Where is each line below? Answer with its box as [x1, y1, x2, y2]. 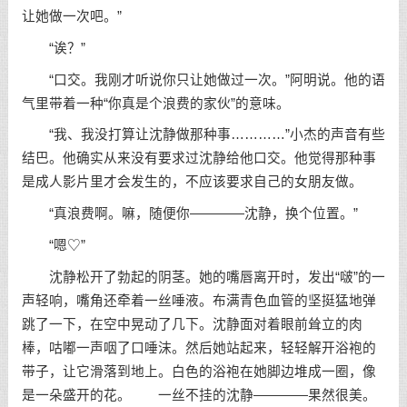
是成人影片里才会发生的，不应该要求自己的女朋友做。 [21, 174, 362, 190]
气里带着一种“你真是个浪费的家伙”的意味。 [21, 95, 290, 111]
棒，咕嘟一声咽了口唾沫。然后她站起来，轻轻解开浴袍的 [21, 340, 376, 355]
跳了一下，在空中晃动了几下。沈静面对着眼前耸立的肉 [21, 316, 362, 332]
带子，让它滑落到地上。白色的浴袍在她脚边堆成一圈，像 [21, 363, 376, 379]
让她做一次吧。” [21, 8, 122, 24]
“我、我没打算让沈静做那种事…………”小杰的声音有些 [21, 127, 385, 143]
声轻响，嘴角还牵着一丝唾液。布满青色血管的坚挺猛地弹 [21, 293, 376, 308]
